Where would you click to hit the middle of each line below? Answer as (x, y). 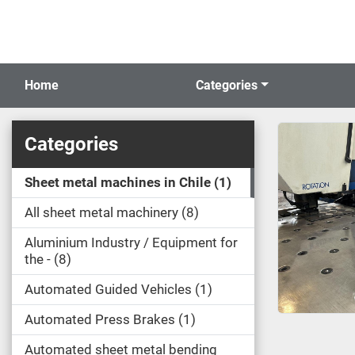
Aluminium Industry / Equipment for (131, 242)
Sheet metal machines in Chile (118, 182)
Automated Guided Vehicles (108, 289)
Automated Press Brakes (100, 319)
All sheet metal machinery (101, 212)
